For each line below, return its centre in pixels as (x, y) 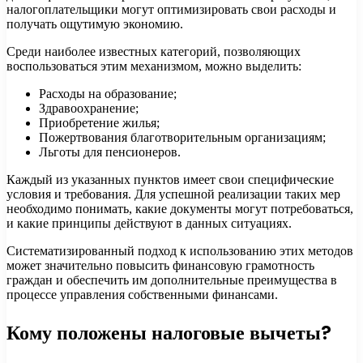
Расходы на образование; (108, 93)
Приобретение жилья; (99, 122)
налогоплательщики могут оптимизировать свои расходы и (171, 9)
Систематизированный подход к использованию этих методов (180, 250)
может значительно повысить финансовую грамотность (160, 265)
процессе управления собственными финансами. (142, 294)
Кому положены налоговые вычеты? (169, 332)
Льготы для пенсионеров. (110, 152)
